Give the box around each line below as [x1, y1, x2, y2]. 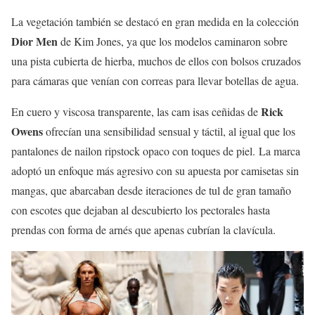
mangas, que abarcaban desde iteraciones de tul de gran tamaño [11, 182, 291, 198]
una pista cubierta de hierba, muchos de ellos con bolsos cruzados [11, 53, 301, 68]
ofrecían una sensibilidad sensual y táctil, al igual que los [43, 123, 295, 139]
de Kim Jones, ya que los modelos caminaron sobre [58, 33, 288, 49]
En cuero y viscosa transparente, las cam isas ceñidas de [11, 103, 261, 119]
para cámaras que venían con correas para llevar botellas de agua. [11, 72, 299, 88]
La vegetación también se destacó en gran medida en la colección [11, 13, 299, 29]
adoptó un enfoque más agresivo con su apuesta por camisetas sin [11, 162, 299, 178]
